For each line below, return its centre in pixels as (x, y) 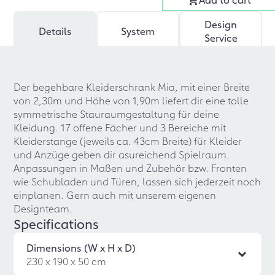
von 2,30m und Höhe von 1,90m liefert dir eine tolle (131, 100)
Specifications (56, 223)
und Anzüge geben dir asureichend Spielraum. (122, 154)
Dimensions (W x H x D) (81, 247)
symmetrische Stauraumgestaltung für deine (117, 114)
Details (55, 31)
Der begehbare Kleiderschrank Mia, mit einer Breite (132, 87)
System (138, 31)
